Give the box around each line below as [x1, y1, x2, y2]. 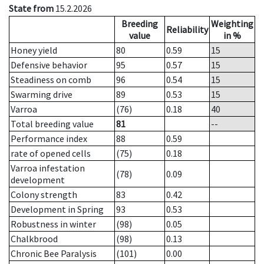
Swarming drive [11, 88, 72, 101]
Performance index [11, 133, 87, 145]
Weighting [211, 18, 253, 30]
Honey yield [11, 44, 57, 57]
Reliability [166, 24, 208, 36]
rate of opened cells [11, 147, 91, 160]
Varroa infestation [11, 162, 85, 174]
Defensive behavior [11, 59, 87, 71]
